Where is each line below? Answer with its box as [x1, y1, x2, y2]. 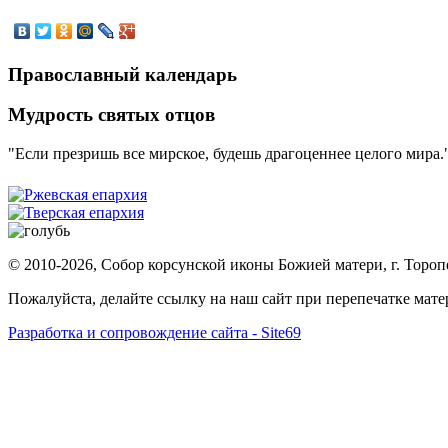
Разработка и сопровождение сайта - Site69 [8, 323, 301, 341]
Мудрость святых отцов [8, 104, 215, 126]
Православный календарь [8, 63, 237, 85]
